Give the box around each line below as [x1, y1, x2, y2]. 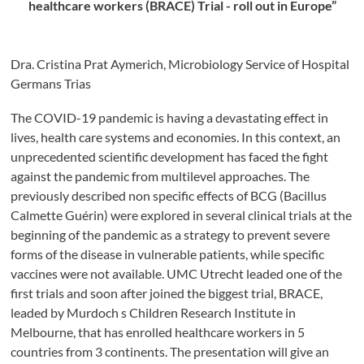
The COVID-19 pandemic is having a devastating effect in [11, 110, 329, 125]
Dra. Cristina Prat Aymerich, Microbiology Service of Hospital [11, 56, 350, 71]
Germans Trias [11, 76, 92, 91]
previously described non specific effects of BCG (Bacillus [11, 188, 327, 203]
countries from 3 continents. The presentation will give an [11, 344, 330, 359]
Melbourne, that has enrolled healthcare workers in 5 [11, 324, 305, 340]
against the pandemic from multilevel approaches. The [11, 168, 310, 184]
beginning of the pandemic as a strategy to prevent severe [11, 227, 331, 242]
